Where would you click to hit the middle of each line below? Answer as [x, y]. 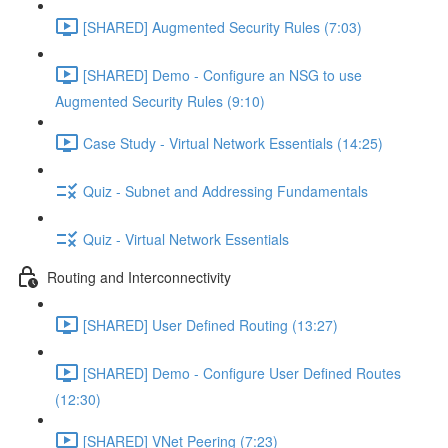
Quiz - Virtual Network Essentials [186, 238]
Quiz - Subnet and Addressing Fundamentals [225, 190]
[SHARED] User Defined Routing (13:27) [210, 324]
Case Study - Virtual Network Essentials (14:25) [233, 142]
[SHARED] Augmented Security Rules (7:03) [222, 26]
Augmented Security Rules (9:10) [160, 101]
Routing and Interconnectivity [139, 276]
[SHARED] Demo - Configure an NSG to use [222, 74]
